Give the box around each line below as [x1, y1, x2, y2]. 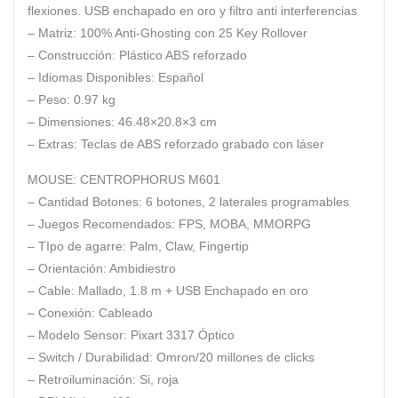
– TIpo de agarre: [28, 239, 126, 254]
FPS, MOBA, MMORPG [175, 217, 311, 232]
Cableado [95, 306, 153, 321]
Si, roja [139, 372, 179, 387]
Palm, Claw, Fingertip [126, 239, 249, 254]
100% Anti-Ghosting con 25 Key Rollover [76, 26, 307, 41]
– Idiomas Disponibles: [28, 70, 155, 85]
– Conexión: [28, 306, 95, 321]
